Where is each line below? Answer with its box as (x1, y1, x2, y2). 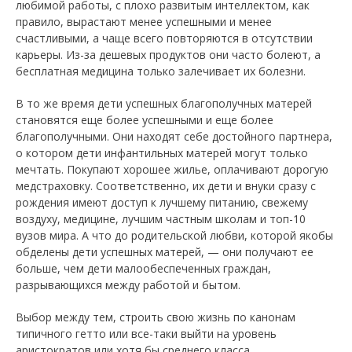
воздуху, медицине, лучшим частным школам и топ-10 (16, 211, 306, 227)
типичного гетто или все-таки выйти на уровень (16, 326, 277, 342)
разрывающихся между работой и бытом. (16, 277, 240, 293)
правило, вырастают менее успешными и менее (16, 14, 272, 30)
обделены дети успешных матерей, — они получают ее (16, 244, 313, 260)
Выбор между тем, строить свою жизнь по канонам (16, 310, 295, 325)
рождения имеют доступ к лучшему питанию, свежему (16, 195, 308, 211)
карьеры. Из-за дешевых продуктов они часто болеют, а (16, 47, 321, 63)
